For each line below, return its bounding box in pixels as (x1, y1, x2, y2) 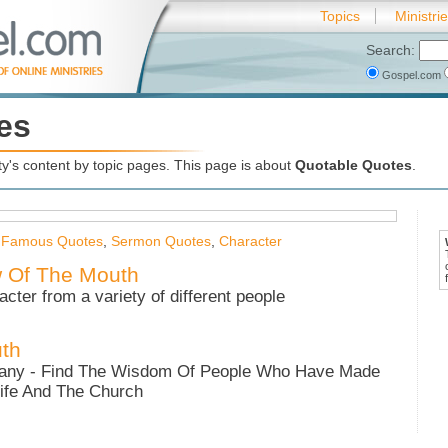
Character (219, 233, 282, 250)
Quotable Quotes (295, 157, 412, 173)
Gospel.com (379, 69, 444, 81)
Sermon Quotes (111, 233, 211, 250)
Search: (366, 42, 419, 58)
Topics (320, 8, 360, 24)
